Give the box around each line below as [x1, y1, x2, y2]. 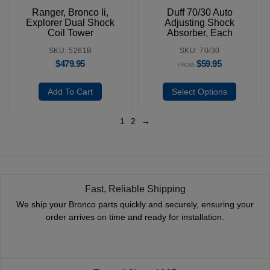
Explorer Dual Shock [26, 17, 115, 28]
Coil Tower [47, 28, 93, 39]
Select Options [172, 87, 228, 97]
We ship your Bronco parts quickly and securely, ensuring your [16, 199, 254, 210]
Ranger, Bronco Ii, [32, 7, 109, 18]
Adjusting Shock [165, 17, 235, 28]
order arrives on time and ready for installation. [46, 212, 224, 222]
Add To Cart [48, 87, 93, 97]
